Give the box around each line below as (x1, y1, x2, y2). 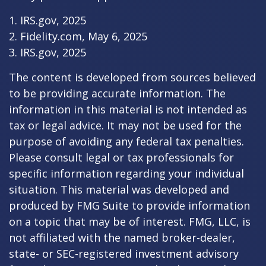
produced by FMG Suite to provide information (9, 198, 250, 213)
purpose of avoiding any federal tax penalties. (9, 134, 244, 148)
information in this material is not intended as (9, 102, 247, 116)
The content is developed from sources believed (9, 70, 256, 84)
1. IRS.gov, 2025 (9, 13, 86, 27)
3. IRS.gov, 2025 (9, 45, 86, 59)
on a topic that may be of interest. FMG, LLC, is (9, 214, 251, 229)
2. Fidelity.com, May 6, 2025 (9, 29, 147, 43)
